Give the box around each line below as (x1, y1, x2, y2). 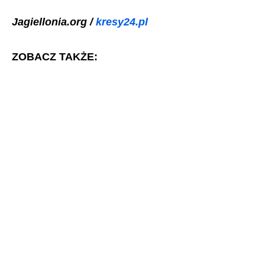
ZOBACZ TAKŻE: (12, 50, 98, 63)
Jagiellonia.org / (12, 15, 96, 28)
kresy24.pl (96, 15, 148, 28)
